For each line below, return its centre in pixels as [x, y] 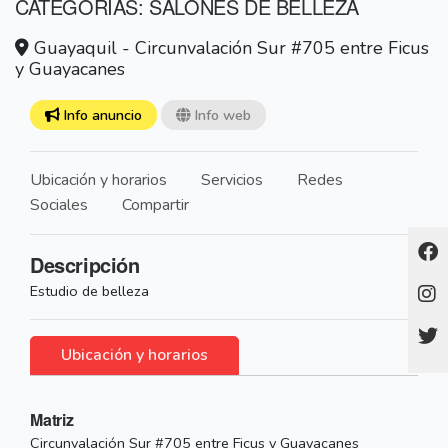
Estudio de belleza [89, 291]
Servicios [232, 180]
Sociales [59, 205]
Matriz [52, 420]
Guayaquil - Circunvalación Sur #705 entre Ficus [229, 48]
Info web [220, 115]
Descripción [85, 265]
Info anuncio [100, 115]
